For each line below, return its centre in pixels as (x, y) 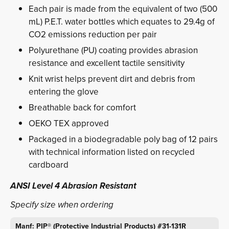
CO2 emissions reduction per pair (93, 34)
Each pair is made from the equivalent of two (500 (123, 9)
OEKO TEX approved (69, 123)
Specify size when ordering (62, 204)
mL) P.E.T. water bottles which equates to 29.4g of (122, 21)
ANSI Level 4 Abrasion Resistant (73, 186)
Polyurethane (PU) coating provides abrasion (113, 50)
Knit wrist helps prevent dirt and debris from (112, 79)
